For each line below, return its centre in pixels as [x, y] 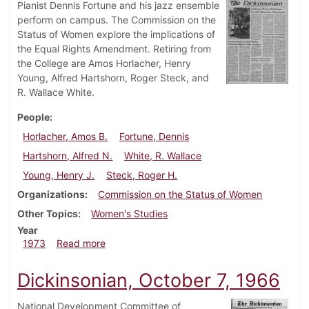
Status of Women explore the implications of [116, 34]
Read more [81, 243]
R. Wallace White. [56, 92]
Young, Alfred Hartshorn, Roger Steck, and [113, 78]
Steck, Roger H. [142, 175]
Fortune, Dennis [154, 137]
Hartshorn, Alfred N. [68, 156]
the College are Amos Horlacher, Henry [104, 63]
